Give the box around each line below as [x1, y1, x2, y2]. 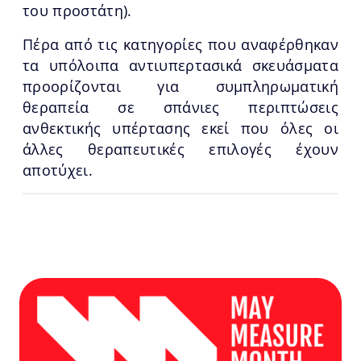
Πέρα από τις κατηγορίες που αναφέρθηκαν [23, 34, 338, 54]
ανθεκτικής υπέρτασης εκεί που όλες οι [23, 118, 338, 138]
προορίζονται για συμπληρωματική [23, 76, 338, 96]
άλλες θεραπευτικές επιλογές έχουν [23, 139, 338, 159]
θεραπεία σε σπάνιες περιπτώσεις [23, 97, 338, 117]
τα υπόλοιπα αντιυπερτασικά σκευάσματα [23, 55, 338, 75]
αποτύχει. [23, 160, 93, 180]
